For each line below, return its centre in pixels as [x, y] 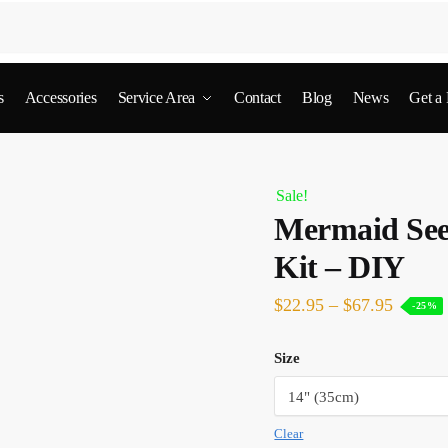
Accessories [60, 97]
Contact [257, 97]
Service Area [156, 97]
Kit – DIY [339, 267]
